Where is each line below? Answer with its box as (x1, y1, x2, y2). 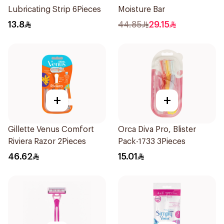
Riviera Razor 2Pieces (8, 137, 86, 145)
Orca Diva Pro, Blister (118, 125, 196, 133)
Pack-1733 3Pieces (118, 137, 185, 145)
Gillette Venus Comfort (8, 125, 94, 133)
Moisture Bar (118, 5, 165, 13)
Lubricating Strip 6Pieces (8, 5, 101, 13)
